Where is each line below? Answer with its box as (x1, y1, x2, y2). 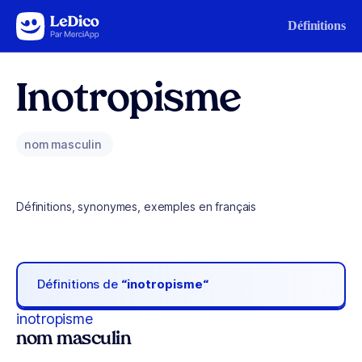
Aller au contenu (19, 15, 103, 29)
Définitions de (37, 276, 122, 293)
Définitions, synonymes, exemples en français (16, 200, 257, 213)
